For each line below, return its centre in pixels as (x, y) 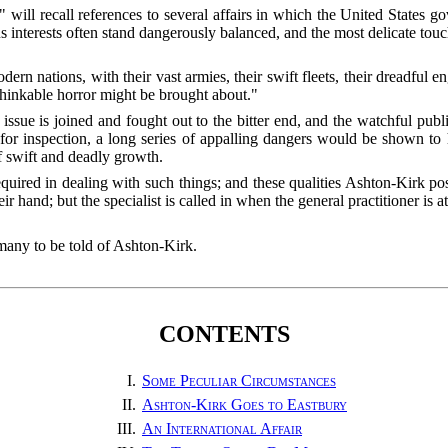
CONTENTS (224, 333)
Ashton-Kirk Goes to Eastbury (244, 405)
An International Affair (222, 429)
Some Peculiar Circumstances (239, 381)
